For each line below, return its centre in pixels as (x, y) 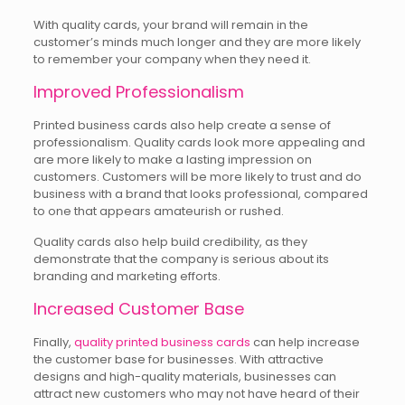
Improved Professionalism (138, 92)
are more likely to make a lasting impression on (172, 160)
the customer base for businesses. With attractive (178, 359)
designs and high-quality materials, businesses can (184, 377)
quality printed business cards (162, 342)
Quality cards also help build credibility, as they (170, 242)
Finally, (53, 342)
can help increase (305, 342)
